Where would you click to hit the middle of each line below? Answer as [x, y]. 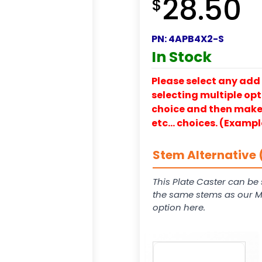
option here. [179, 207]
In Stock [182, 57]
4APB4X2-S [196, 39]
